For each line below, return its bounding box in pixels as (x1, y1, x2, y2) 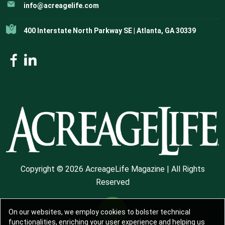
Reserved (95, 177, 130, 187)
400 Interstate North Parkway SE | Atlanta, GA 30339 (24, 26, 196, 35)
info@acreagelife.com (24, 1, 99, 10)
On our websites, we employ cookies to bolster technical (9, 208, 190, 216)
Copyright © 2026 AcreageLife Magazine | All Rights (20, 164, 205, 174)
